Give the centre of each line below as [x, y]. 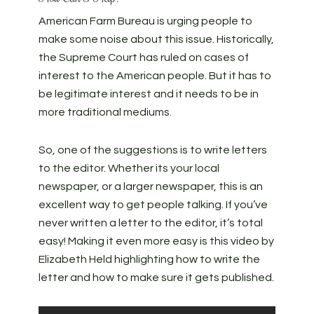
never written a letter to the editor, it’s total [150, 223]
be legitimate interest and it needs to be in [148, 94]
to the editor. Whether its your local [129, 168]
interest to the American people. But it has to [155, 76]
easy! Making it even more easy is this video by [156, 241]
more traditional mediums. [105, 112]
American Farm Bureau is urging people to [145, 21]
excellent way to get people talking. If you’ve [153, 205]
